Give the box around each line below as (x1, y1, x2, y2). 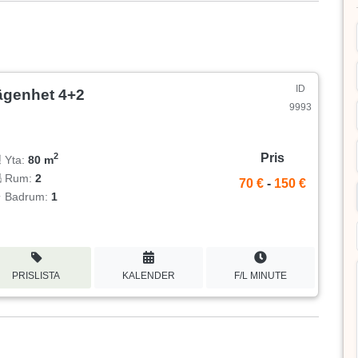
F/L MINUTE (233, 270, 287, 282)
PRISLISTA (12, 270, 61, 282)
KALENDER (121, 270, 175, 282)
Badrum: (2, 189, 52, 203)
